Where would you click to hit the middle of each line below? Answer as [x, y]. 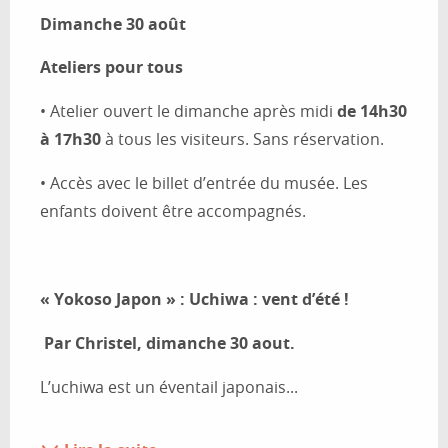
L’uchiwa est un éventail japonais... [169, 387]
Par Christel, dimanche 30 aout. [169, 343]
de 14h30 [372, 111]
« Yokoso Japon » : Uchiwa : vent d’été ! [194, 299]
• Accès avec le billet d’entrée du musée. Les [204, 183]
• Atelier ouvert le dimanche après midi [188, 111]
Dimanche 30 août [113, 24]
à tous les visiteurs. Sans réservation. [242, 139]
